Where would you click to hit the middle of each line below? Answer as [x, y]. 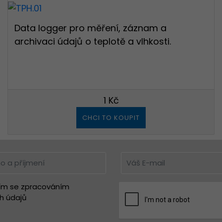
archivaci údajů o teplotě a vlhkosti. [92, 41]
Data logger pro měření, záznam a [90, 28]
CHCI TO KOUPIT [111, 117]
